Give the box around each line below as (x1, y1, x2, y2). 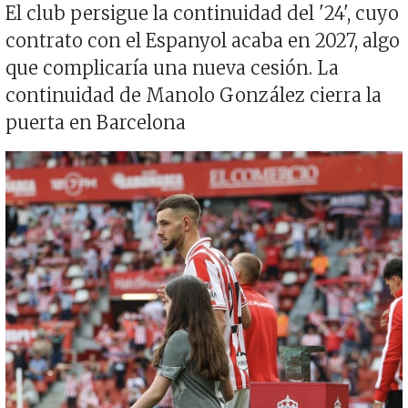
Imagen (5, 153, 55, 168)
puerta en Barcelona (5, 110, 186, 134)
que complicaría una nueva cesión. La (5, 56, 339, 79)
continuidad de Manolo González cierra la (5, 83, 382, 107)
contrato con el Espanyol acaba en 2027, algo (5, 28, 400, 52)
